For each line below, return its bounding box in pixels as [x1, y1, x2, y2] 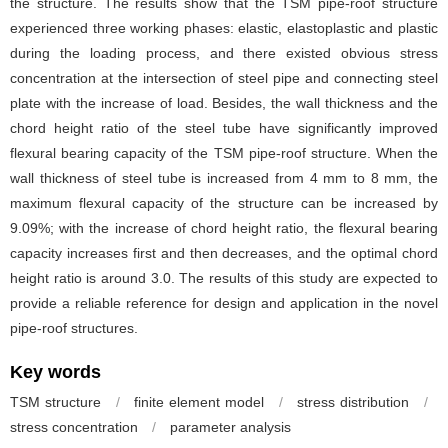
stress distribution [297, 394, 410, 410]
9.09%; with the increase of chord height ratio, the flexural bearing [10, 220, 438, 236]
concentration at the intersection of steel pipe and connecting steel [10, 70, 438, 86]
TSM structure [10, 394, 101, 410]
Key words [10, 362, 101, 382]
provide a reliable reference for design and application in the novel [10, 295, 438, 311]
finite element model [134, 394, 264, 410]
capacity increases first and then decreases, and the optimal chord [10, 245, 438, 261]
